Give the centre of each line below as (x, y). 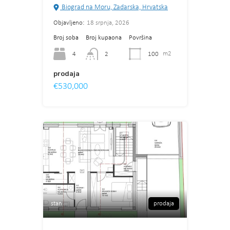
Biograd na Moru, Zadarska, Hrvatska (114, 8)
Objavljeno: (69, 23)
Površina (140, 38)
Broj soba (66, 38)
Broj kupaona (104, 38)
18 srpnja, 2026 (108, 23)
